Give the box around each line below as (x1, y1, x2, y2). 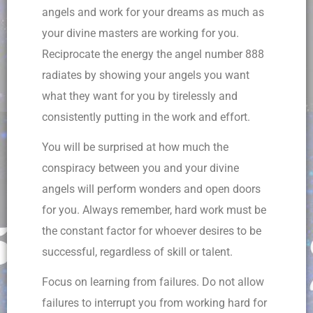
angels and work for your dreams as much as (42, 6, 264, 20)
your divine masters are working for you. (42, 27, 239, 41)
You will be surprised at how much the (42, 140, 228, 154)
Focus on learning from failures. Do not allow (42, 275, 264, 289)
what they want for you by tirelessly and (42, 89, 238, 103)
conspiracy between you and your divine (42, 161, 239, 175)
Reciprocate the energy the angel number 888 (42, 48, 264, 61)
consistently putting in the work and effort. (42, 110, 253, 124)
